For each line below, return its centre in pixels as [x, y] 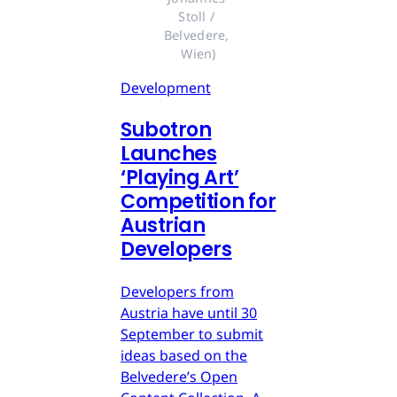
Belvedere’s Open [179, 376]
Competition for [198, 201]
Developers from [177, 291]
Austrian [163, 225]
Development [166, 87]
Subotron [166, 129]
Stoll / [197, 16]
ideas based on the [184, 355]
